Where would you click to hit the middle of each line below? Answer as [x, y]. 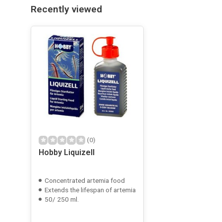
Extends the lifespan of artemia [90, 190]
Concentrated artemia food [85, 180]
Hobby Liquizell [67, 152]
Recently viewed [66, 9]
